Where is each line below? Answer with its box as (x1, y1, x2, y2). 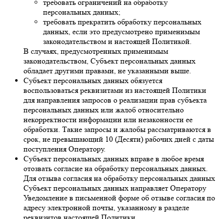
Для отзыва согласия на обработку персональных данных (23, 174, 215, 183)
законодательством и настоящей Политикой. (43, 37, 192, 46)
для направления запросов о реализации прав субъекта (23, 95, 207, 105)
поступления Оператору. (23, 144, 106, 154)
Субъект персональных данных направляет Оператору (23, 183, 206, 193)
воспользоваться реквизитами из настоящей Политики (23, 86, 206, 95)
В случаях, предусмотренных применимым (23, 46, 168, 56)
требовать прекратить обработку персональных (43, 17, 201, 27)
